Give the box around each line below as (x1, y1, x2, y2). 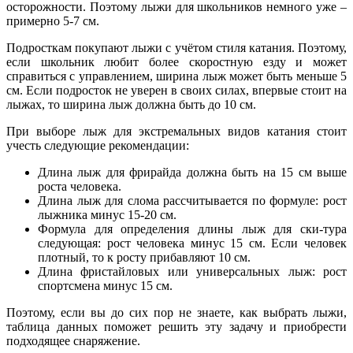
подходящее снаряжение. (6, 334, 140, 348)
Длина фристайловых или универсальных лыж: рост (38, 265, 347, 279)
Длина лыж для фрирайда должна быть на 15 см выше (38, 165, 347, 180)
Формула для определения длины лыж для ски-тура (38, 222, 347, 236)
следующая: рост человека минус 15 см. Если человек (38, 236, 347, 251)
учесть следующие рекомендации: (6, 139, 189, 153)
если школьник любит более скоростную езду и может (6, 55, 347, 69)
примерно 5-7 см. (6, 14, 99, 28)
